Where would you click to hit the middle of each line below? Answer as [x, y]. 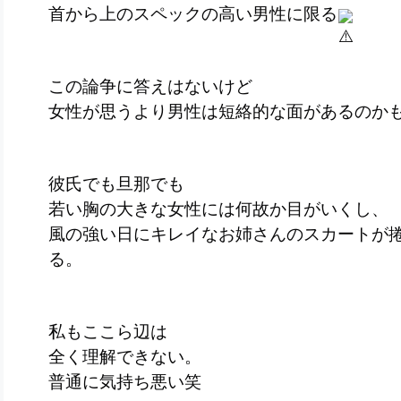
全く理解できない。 [125, 356]
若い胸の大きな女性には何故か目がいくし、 [218, 209]
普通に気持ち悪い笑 [125, 381]
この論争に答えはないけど [150, 86]
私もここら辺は [108, 331]
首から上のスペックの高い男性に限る [193, 13]
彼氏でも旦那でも [116, 183]
